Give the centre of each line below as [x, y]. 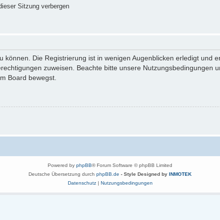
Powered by [62, 165]
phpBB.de [108, 174]
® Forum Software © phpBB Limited [132, 165]
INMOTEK [180, 174]
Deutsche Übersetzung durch [62, 174]
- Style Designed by [145, 174]
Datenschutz [82, 183]
